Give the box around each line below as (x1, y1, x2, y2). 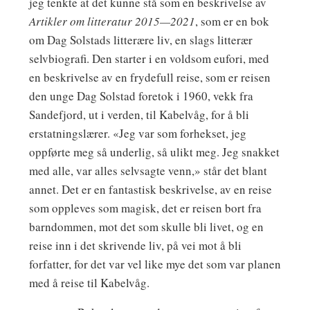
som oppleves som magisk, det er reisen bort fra (28, 200, 262, 217)
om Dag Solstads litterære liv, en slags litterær (28, 32, 253, 48)
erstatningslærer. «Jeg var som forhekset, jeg (28, 125, 246, 142)
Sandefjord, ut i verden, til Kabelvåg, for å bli (28, 107, 249, 123)
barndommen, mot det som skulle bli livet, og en (28, 219, 264, 235)
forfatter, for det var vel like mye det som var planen (28, 256, 281, 273)
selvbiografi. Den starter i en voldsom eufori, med (28, 51, 269, 67)
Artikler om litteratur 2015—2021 (28, 13, 195, 30)
